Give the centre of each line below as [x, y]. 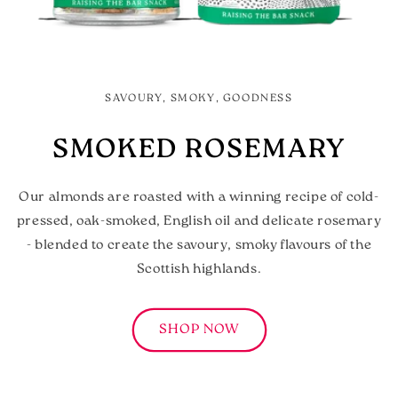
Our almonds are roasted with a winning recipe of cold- [199, 198]
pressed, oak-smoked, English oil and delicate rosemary [199, 222]
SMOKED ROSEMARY [199, 151]
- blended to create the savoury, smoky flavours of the [199, 246]
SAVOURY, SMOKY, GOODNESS [199, 99]
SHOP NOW [199, 330]
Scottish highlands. [199, 270]
